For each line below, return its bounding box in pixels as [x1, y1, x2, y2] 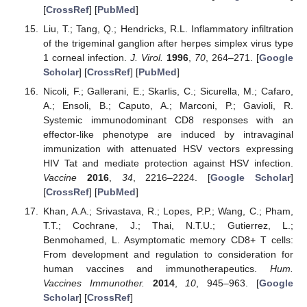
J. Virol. [130, 52, 163, 64]
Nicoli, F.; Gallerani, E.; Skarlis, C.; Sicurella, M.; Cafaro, [42, 86, 293, 97]
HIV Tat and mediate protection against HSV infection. [42, 158, 293, 169]
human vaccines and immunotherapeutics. [42, 263, 270, 275]
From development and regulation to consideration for [42, 249, 293, 260]
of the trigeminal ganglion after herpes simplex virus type [42, 38, 293, 49]
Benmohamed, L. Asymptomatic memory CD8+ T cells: [42, 234, 293, 246]
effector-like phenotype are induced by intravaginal [42, 129, 293, 140]
